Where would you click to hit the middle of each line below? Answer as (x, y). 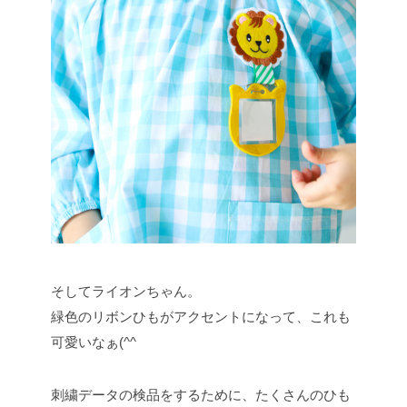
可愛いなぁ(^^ (94, 342)
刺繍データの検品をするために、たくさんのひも (201, 395)
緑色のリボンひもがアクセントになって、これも (201, 317)
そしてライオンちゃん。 (126, 292)
